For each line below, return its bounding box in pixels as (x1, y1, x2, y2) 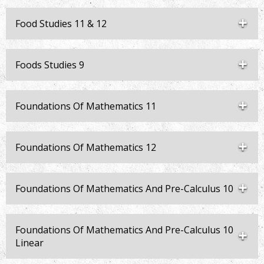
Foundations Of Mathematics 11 (15, 100, 156, 113)
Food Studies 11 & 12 (15, 17, 107, 30)
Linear (15, 236, 44, 249)
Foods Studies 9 (15, 58, 84, 71)
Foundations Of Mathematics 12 (15, 141, 156, 154)
